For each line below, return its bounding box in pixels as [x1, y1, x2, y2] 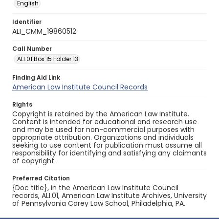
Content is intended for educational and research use [12, 117, 197, 127]
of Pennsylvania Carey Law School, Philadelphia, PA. [12, 198, 185, 208]
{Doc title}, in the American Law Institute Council [12, 183, 178, 193]
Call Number [12, 44, 52, 53]
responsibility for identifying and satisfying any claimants [12, 148, 207, 158]
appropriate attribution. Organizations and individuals [12, 132, 194, 142]
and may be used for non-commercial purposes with [12, 125, 195, 134]
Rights [12, 100, 32, 109]
